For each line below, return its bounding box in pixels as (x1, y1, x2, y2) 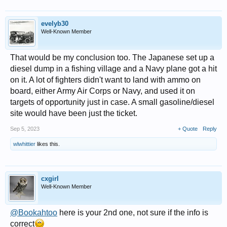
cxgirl (41, 175, 59, 183)
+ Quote (178, 126, 198, 132)
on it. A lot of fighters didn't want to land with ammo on (10, 75, 201, 85)
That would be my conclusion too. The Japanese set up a (10, 53, 214, 62)
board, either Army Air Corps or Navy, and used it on (10, 87, 195, 96)
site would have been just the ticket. (10, 109, 137, 118)
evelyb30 (41, 20, 68, 28)
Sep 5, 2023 (10, 126, 40, 132)
